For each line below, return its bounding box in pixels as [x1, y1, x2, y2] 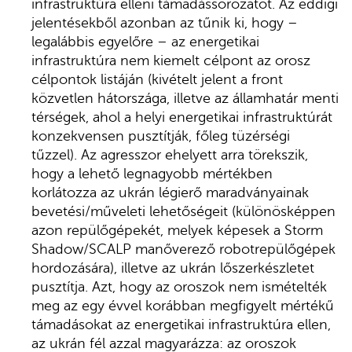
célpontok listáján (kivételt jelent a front [31, 71, 284, 88]
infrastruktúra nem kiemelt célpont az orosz [31, 53, 311, 69]
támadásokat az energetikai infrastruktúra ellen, [31, 317, 332, 333]
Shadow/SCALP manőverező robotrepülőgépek [31, 241, 336, 258]
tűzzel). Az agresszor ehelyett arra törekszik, [31, 147, 309, 163]
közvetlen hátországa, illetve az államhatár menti [31, 90, 339, 107]
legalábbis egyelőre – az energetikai [31, 34, 260, 50]
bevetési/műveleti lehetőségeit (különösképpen [31, 203, 336, 220]
